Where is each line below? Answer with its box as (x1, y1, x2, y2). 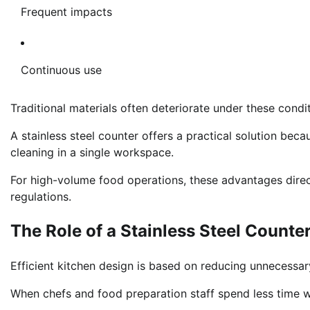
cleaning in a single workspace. (10, 145, 174, 159)
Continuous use (21, 62, 102, 77)
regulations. (10, 189, 71, 203)
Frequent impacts (21, 4, 112, 19)
